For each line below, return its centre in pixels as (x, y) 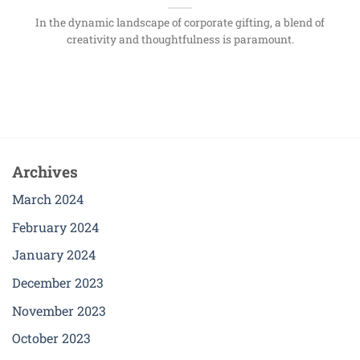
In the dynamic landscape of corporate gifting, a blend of (180, 23)
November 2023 (59, 310)
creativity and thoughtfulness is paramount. (180, 40)
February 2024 (55, 227)
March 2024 (48, 199)
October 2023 (51, 338)
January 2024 (54, 255)
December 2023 (58, 283)
